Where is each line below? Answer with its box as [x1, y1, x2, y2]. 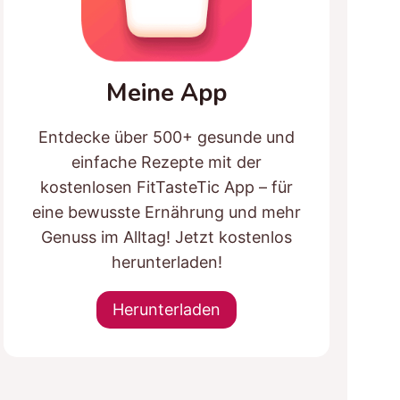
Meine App [106, 76, 228, 110]
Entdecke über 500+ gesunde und [38, 127, 296, 146]
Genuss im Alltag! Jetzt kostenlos [41, 227, 293, 246]
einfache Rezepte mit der [71, 152, 262, 171]
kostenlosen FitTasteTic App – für [40, 177, 294, 196]
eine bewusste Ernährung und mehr [32, 202, 302, 221]
